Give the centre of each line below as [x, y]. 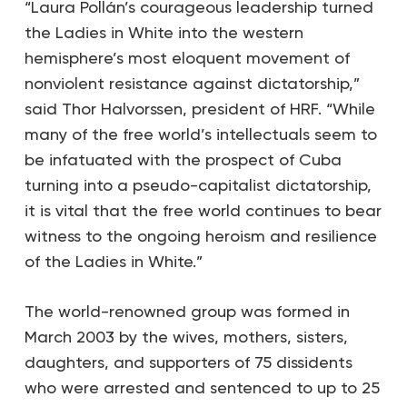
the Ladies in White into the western [164, 32]
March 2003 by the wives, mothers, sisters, [186, 337]
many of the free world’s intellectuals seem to [200, 134]
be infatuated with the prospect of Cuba [183, 159]
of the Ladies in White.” [113, 261]
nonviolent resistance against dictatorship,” [192, 83]
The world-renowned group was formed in [187, 311]
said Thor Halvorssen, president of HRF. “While [199, 109]
